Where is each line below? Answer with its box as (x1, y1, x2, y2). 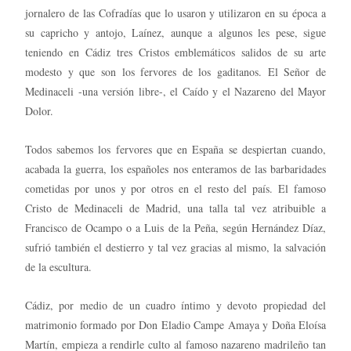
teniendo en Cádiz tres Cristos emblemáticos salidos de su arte (25, 44, 326, 60)
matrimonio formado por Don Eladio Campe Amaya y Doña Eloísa (25, 317, 326, 332)
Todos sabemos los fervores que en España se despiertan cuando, (25, 141, 326, 157)
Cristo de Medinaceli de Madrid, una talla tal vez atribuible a (25, 200, 326, 215)
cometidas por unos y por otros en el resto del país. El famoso (25, 180, 326, 196)
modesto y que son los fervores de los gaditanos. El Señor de (25, 63, 326, 79)
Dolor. (25, 103, 53, 118)
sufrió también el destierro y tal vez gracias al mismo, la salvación (25, 239, 326, 255)
